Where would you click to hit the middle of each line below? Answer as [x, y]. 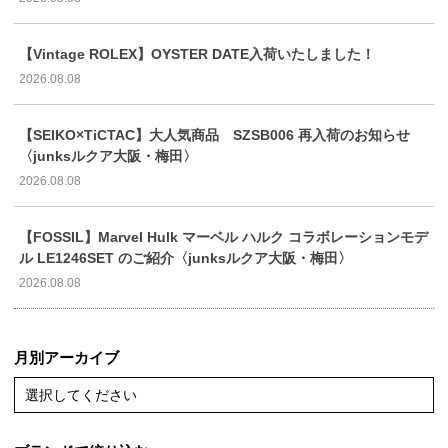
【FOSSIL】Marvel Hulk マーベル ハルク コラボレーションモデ [223, 237]
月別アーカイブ [66, 358]
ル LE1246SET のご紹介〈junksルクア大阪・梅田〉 [185, 258]
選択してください [81, 395]
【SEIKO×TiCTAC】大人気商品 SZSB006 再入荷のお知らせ [214, 135]
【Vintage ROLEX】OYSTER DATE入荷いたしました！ [197, 54]
